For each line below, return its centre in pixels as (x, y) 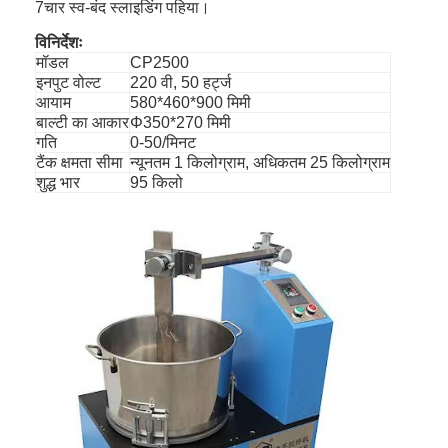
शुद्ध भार (58, 182)
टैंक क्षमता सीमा (80, 162)
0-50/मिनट (163, 142)
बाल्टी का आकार (83, 122)
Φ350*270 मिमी (181, 122)
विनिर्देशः (59, 42)
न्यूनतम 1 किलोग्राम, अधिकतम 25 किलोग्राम (260, 162)
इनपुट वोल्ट (69, 82)
